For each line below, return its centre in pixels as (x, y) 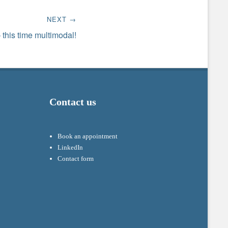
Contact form (76, 158)
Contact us (73, 102)
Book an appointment (88, 136)
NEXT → (62, 19)
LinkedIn (70, 147)
